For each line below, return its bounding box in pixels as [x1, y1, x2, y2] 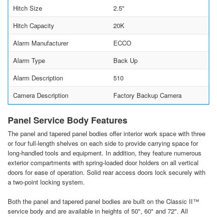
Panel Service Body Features [8, 114, 127, 127]
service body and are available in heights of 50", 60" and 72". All [8, 206, 188, 216]
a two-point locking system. [8, 177, 85, 187]
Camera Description [13, 91, 68, 100]
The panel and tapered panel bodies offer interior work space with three [8, 129, 205, 139]
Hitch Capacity [13, 21, 54, 31]
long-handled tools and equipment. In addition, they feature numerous [8, 148, 201, 158]
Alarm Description [13, 73, 63, 83]
